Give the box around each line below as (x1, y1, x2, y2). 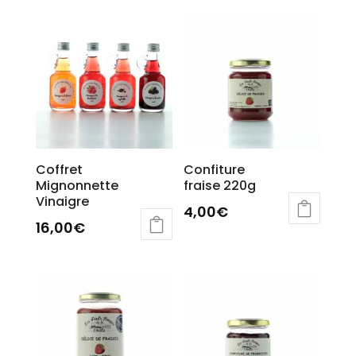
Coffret (35, 160, 83, 179)
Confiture (184, 160, 246, 179)
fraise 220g (184, 176, 257, 195)
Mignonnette (35, 176, 118, 195)
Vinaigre (35, 192, 89, 211)
